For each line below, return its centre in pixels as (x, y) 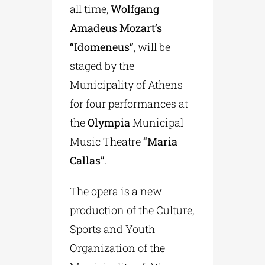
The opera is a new (116, 191)
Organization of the (118, 248)
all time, (91, 9)
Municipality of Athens (127, 84)
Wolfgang (135, 9)
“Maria (161, 141)
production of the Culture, (132, 210)
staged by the (102, 65)
